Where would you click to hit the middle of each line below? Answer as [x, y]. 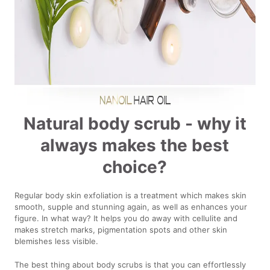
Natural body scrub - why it [135, 123]
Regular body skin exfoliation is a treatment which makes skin [131, 195]
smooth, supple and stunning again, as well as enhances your [131, 206]
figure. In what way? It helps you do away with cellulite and [126, 218]
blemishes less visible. [57, 241]
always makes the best [135, 145]
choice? [135, 167]
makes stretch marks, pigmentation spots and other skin [121, 229]
